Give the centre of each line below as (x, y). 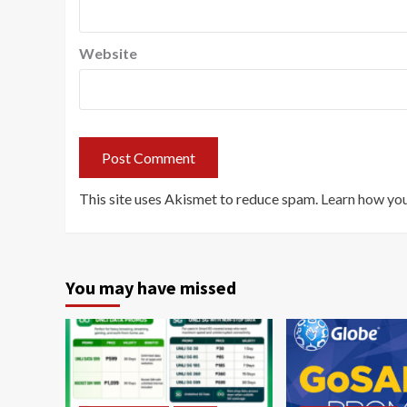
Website (108, 53)
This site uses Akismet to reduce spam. (200, 199)
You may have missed (151, 288)
